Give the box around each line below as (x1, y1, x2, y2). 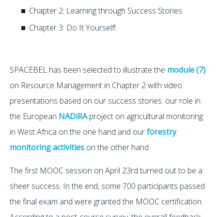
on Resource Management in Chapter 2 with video (10, 79, 182, 91)
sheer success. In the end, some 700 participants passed (10, 180, 205, 191)
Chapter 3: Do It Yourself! (29, 22, 116, 33)
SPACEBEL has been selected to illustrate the (10, 64, 167, 75)
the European (10, 110, 59, 122)
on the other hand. (84, 141, 150, 153)
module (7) (167, 64, 205, 75)
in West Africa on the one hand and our (10, 126, 147, 137)
